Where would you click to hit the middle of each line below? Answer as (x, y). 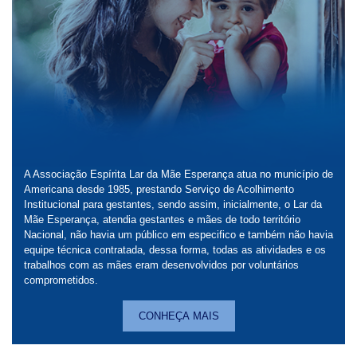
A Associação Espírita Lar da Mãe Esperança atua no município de (178, 174)
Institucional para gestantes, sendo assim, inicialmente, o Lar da (173, 204)
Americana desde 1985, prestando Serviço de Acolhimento (159, 189)
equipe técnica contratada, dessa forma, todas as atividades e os (175, 250)
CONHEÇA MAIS (178, 316)
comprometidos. (61, 280)
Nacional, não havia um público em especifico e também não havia (178, 235)
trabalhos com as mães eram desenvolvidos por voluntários (161, 265)
